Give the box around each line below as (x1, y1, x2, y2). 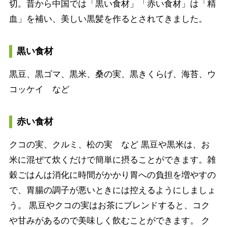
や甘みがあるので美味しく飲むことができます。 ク (9, 215, 210, 225)
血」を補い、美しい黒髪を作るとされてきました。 (9, 14, 207, 24)
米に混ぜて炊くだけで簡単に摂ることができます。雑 (9, 155, 216, 165)
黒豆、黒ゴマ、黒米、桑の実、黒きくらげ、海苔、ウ (9, 69, 216, 79)
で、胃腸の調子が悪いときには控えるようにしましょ (9, 185, 216, 195)
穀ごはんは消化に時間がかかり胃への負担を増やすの (9, 170, 216, 180)
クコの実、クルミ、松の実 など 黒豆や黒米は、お (9, 139, 210, 149)
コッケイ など (9, 84, 69, 94)
